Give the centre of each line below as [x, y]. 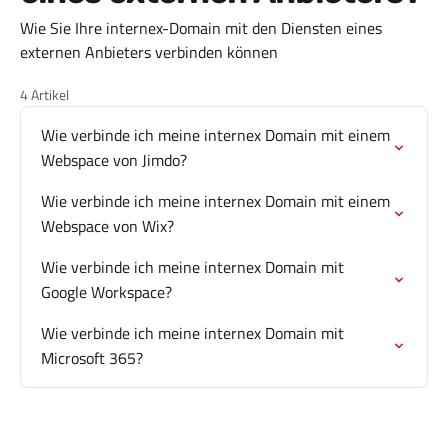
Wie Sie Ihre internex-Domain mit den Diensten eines [201, 28]
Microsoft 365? [92, 358]
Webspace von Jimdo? [114, 160]
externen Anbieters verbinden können [149, 52]
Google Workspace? [106, 292]
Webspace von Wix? [107, 226]
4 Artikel [44, 94]
